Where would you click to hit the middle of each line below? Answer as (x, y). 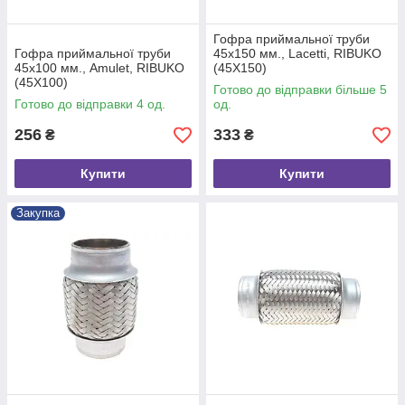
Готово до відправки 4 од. (90, 104)
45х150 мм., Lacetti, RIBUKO (297, 53)
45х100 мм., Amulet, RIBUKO (99, 68)
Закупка (38, 213)
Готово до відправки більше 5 (300, 89)
